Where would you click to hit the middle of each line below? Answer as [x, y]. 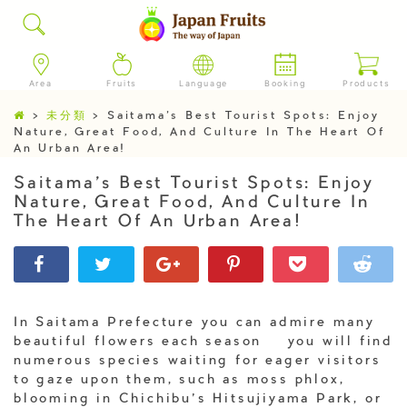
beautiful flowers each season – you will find [203, 342]
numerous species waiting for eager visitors [198, 361]
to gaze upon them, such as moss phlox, [179, 380]
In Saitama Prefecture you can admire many [194, 323]
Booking [285, 83]
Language [203, 83]
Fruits [122, 83]
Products [366, 83]
